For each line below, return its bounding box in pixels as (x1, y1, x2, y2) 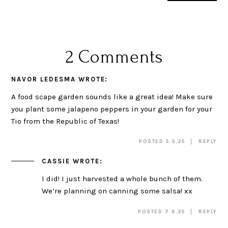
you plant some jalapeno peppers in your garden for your (11, 104, 213, 113)
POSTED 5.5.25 (139, 138, 186, 145)
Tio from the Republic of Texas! (11, 116, 120, 126)
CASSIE (42, 157, 71, 165)
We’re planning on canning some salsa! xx (42, 186, 193, 196)
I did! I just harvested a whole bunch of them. (42, 174, 203, 184)
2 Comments (65, 46, 163, 67)
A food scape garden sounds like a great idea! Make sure (11, 92, 213, 101)
